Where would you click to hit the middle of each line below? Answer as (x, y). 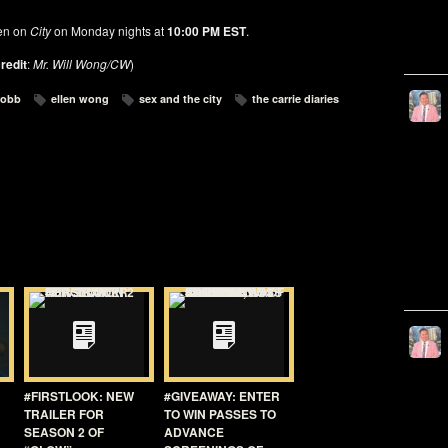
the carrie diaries (295, 98)
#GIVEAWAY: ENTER (222, 396)
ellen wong (80, 98)
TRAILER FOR (64, 414)
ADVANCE (194, 432)
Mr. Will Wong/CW (81, 63)
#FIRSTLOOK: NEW (79, 396)
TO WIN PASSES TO (220, 414)
